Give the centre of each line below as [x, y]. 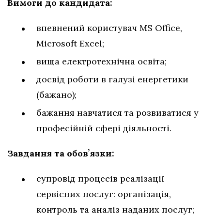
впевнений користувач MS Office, [109, 28]
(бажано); [58, 94]
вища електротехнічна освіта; [103, 61]
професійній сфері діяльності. [105, 128]
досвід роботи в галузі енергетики [112, 79]
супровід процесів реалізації [100, 178]
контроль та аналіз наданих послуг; [115, 209]
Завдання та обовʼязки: [62, 153]
